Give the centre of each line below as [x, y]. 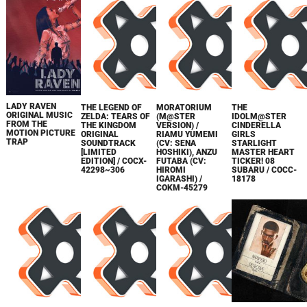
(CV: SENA [176, 143]
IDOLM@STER [259, 116]
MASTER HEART [263, 152]
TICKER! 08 [254, 161]
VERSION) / [178, 125]
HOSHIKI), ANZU [187, 152]
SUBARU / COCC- [265, 170]
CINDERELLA [257, 125]
